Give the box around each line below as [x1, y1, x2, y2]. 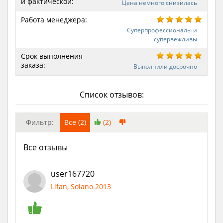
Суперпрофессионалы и [127, 25, 197, 34]
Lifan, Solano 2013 [51, 181, 111, 191]
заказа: [21, 60, 45, 70]
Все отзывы [23, 141, 68, 153]
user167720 [51, 168, 95, 179]
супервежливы [154, 34, 197, 43]
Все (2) [64, 117, 86, 127]
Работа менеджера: [21, 14, 87, 24]
